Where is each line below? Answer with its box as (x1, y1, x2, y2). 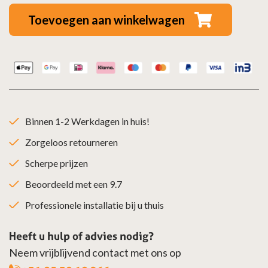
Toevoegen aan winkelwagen (28, 13, 185, 27)
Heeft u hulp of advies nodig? (9, 229, 154, 243)
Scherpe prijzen (25, 157, 88, 169)
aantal (75, 96, 101, 107)
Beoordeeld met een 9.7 (25, 178, 122, 190)
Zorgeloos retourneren (25, 136, 118, 148)
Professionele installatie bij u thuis (25, 199, 164, 211)
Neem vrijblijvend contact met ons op (9, 245, 181, 259)
